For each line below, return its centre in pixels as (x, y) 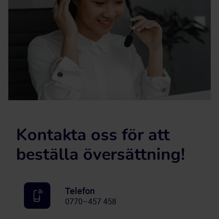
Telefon (80, 191)
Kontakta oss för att (93, 135)
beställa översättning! (100, 155)
